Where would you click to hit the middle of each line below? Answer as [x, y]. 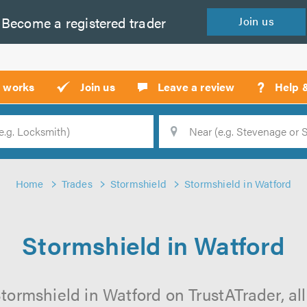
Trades [77, 183]
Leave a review [196, 87]
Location [123, 140]
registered [94, 22]
